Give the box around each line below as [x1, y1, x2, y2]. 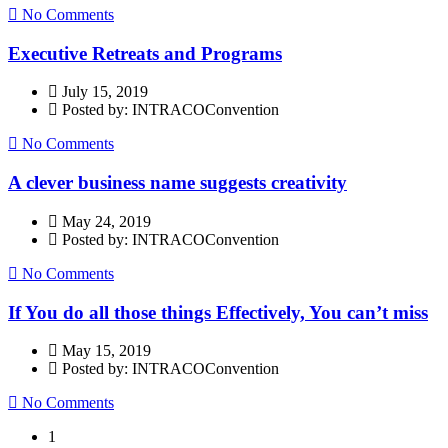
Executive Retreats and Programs [8, 42, 282, 64]
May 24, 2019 [58, 212, 151, 230]
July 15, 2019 [58, 83, 148, 101]
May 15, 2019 [58, 342, 151, 360]
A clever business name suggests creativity [8, 172, 347, 194]
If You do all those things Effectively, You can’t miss [8, 301, 428, 323]
